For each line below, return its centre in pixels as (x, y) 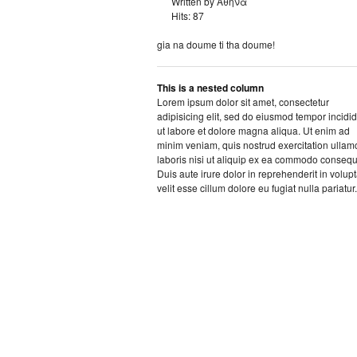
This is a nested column (210, 88)
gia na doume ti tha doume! (216, 45)
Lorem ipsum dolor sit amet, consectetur (243, 102)
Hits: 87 (188, 16)
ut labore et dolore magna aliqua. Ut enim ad (253, 131)
